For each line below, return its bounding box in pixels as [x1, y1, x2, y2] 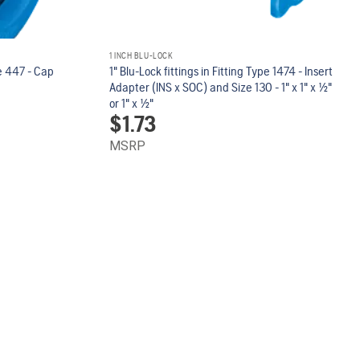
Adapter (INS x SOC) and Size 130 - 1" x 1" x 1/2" [109, 79, 333, 95]
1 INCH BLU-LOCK [109, 51, 174, 61]
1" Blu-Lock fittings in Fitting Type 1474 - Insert [109, 63, 333, 79]
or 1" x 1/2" [109, 95, 154, 111]
